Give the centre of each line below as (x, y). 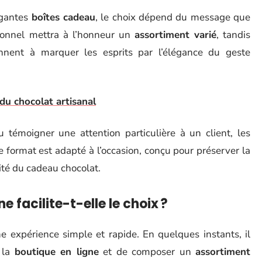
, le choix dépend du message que (173, 17)
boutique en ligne (56, 252)
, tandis (233, 35)
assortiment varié (175, 35)
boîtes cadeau (63, 17)
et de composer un (147, 252)
